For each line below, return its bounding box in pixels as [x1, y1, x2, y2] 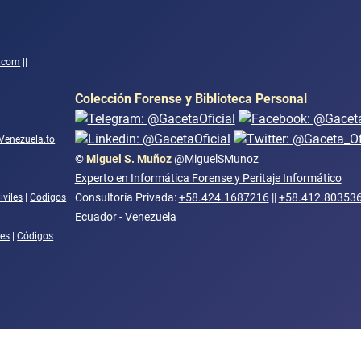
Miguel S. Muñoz [85, 151, 172, 165]
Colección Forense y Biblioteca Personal [74, 91, 307, 107]
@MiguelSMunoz [173, 151, 259, 165]
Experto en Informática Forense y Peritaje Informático [74, 171, 342, 185]
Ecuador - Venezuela [74, 210, 176, 223]
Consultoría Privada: [74, 190, 179, 204]
